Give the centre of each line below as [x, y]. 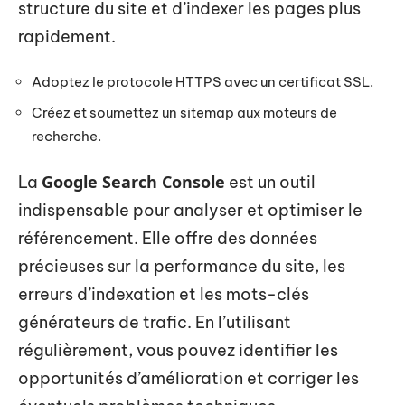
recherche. [66, 136]
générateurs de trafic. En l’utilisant [155, 322]
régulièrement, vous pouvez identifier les [178, 350]
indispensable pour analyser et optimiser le [190, 210]
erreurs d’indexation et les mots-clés [164, 294]
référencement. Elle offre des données [168, 238]
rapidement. [67, 36]
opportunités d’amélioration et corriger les [188, 378]
